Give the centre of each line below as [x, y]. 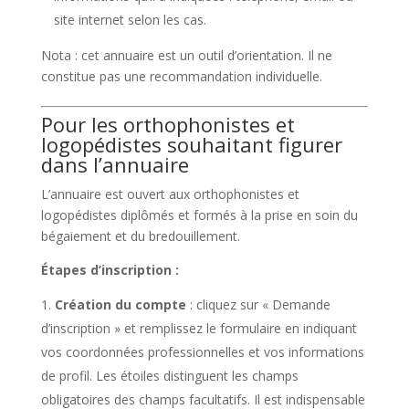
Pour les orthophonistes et [168, 124]
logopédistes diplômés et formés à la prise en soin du [199, 215]
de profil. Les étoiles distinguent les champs [169, 376]
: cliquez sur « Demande [258, 304]
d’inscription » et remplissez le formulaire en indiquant [199, 328]
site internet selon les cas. [130, 20]
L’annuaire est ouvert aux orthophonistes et [170, 194]
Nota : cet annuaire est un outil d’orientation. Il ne [186, 55]
